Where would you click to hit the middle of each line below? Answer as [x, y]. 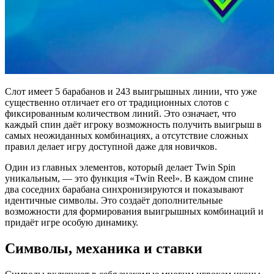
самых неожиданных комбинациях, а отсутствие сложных [127, 135]
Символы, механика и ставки [104, 248]
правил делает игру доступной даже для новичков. [111, 146]
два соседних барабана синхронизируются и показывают [124, 189]
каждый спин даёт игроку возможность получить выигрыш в [133, 124]
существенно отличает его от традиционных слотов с [117, 102]
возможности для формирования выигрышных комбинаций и [134, 211]
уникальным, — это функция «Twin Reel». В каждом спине [129, 178]
